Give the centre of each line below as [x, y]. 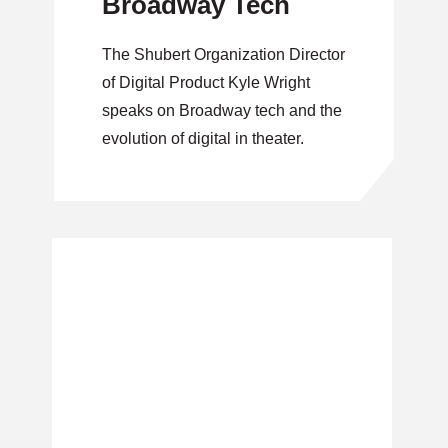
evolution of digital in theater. [203, 138]
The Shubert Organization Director [223, 54]
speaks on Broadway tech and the [222, 110]
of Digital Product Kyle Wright [206, 82]
